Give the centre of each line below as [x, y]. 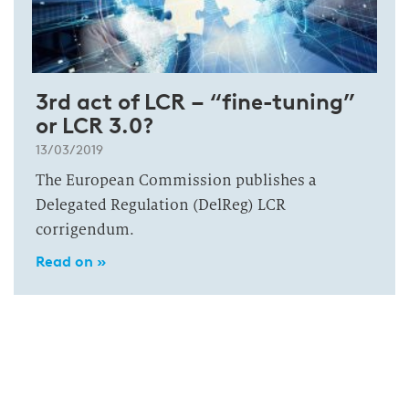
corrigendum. [85, 230]
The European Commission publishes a [176, 180]
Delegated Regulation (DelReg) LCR [161, 205]
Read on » [71, 262]
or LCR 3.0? [95, 126]
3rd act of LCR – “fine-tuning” [195, 102]
